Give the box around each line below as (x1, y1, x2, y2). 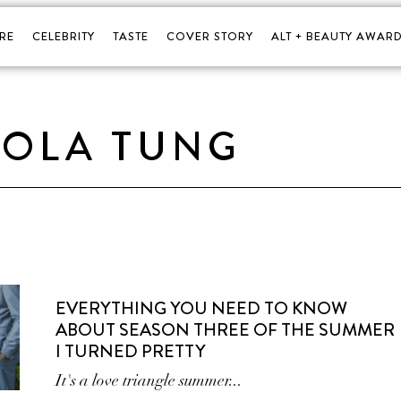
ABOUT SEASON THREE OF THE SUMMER (55, 317, 396, 343)
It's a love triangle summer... (55, 371, 243, 390)
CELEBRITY (31, 28, 95, 45)
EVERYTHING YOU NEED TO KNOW (55, 295, 348, 321)
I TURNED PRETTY (55, 338, 206, 364)
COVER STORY (166, 28, 253, 45)
